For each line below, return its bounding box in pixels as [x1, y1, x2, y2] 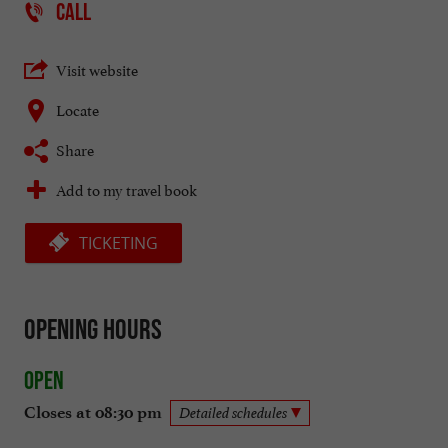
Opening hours [24, 313, 162, 346]
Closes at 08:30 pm [24, 402, 162, 422]
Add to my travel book [56, 177, 197, 201]
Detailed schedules [179, 402, 287, 422]
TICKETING [79, 232, 158, 255]
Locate [56, 97, 99, 121]
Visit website [56, 57, 138, 81]
